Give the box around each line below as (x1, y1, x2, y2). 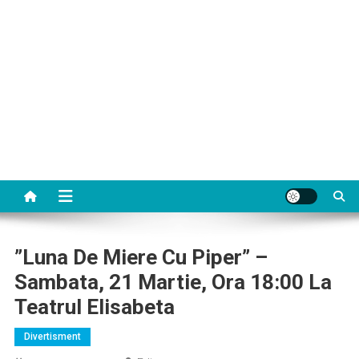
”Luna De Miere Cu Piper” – (14, 245, 268, 269)
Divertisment (23, 331, 81, 342)
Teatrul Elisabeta (14, 295, 175, 319)
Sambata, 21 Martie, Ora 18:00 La (14, 270, 332, 294)
